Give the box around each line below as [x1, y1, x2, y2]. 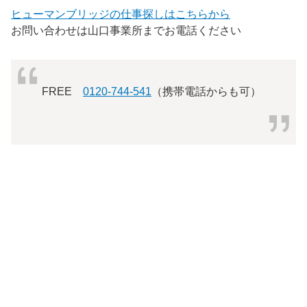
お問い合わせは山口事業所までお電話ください [11, 25, 241, 37]
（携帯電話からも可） [151, 86, 261, 98]
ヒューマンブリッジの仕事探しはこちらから [11, 8, 230, 21]
